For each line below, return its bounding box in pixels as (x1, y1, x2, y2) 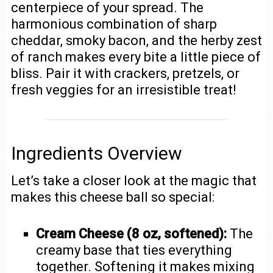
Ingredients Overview (10, 143, 182, 164)
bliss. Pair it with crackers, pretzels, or (10, 66, 239, 81)
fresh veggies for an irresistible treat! (10, 82, 236, 97)
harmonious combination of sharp (10, 16, 217, 32)
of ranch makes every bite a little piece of (10, 49, 261, 65)
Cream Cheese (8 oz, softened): (36, 226, 227, 241)
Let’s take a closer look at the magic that (10, 173, 257, 188)
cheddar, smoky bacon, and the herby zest (10, 33, 262, 48)
